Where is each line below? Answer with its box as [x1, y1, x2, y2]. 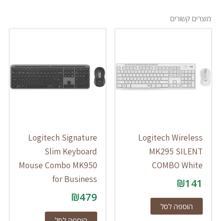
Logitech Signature [28, 132, 98, 144]
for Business [52, 173, 98, 185]
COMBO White [152, 159, 203, 171]
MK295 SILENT [149, 146, 203, 157]
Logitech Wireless [138, 132, 203, 144]
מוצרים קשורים [171, 13, 212, 24]
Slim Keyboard [44, 146, 98, 157]
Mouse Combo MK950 [19, 159, 98, 171]
